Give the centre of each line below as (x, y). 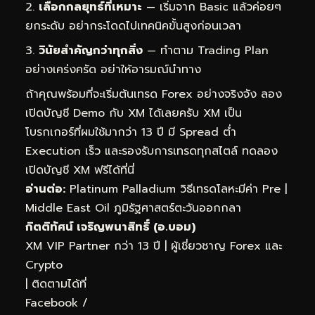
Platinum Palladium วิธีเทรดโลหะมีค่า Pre (175, 189)
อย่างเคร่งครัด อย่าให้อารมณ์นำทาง (113, 70)
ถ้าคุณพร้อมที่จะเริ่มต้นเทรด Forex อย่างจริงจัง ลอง (154, 95)
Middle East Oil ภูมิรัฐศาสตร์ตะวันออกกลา (133, 208)
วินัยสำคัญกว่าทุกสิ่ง (91, 51)
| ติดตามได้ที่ (56, 284)
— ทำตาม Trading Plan (206, 51)
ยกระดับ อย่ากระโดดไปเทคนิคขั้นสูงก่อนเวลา (133, 26)
